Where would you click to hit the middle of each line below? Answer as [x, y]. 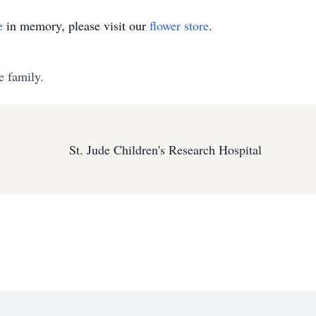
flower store [179, 25]
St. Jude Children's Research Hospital [165, 150]
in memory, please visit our [76, 25]
